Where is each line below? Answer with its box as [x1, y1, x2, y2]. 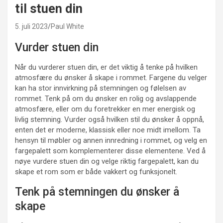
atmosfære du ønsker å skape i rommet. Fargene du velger [15, 73, 207, 83]
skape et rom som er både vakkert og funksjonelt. [15, 167, 177, 177]
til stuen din [15, 1, 83, 16]
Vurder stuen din [15, 41, 99, 55]
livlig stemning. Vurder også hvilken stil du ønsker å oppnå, [15, 115, 204, 124]
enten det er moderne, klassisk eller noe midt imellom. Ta [15, 125, 201, 135]
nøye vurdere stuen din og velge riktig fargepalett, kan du [15, 157, 199, 166]
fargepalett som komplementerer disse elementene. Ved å [15, 146, 206, 156]
